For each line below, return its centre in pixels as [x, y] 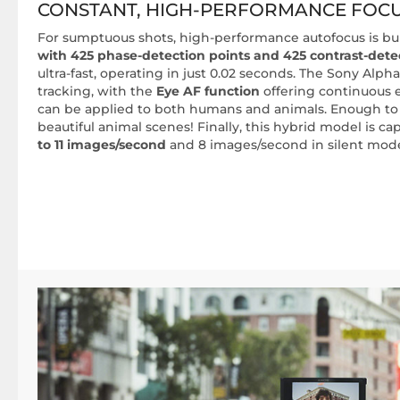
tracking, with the [97, 91]
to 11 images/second [102, 145]
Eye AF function [208, 91]
